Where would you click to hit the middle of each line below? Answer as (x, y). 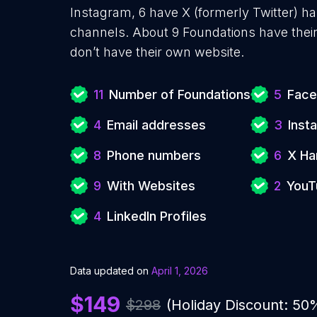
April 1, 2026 (180, 271)
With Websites (151, 186)
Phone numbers (154, 155)
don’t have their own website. (157, 52)
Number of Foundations (180, 94)
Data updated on (111, 271)
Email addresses (156, 125)
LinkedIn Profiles (157, 216)
